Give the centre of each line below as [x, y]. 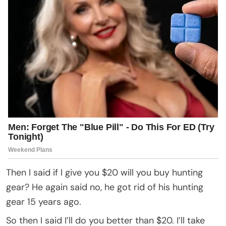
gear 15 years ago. [44, 202]
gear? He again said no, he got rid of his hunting [105, 187]
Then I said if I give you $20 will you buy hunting [104, 172]
